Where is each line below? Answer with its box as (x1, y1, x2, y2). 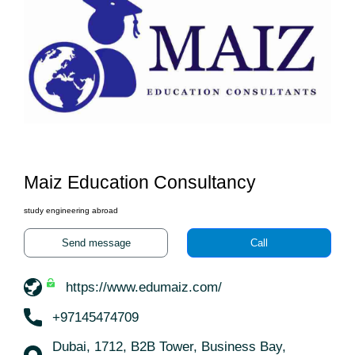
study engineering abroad (24, 206, 118, 215)
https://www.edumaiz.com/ (66, 280, 222, 296)
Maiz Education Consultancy (24, 172, 256, 193)
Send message (61, 237, 131, 249)
